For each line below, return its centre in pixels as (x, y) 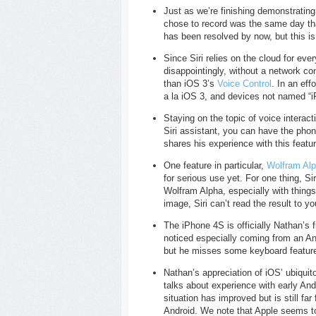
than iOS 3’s (190, 84)
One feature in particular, (215, 165)
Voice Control (244, 84)
